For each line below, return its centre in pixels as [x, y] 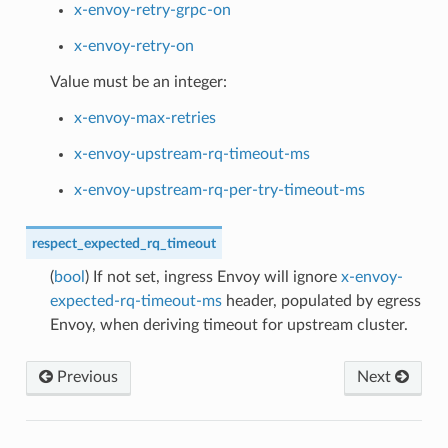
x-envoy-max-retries [144, 117]
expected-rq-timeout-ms [135, 300]
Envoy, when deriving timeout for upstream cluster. [228, 324]
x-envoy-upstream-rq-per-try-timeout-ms [219, 189]
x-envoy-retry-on [133, 45]
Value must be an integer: [138, 81]
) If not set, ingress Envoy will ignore [212, 276]
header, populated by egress [321, 300]
